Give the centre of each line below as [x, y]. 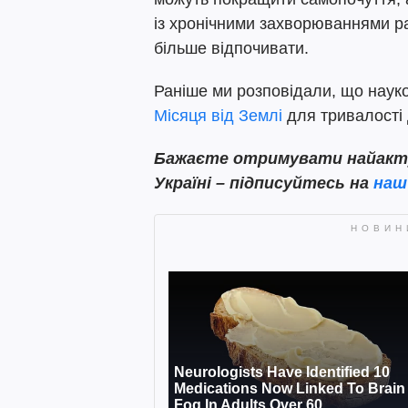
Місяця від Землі [220, 116]
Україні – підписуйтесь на [264, 183]
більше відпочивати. [231, 48]
